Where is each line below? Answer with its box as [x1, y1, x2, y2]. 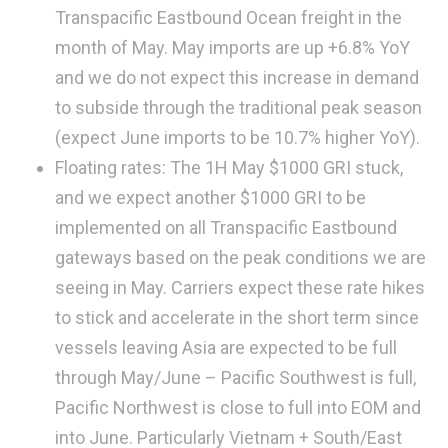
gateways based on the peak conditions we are [55, 246, 426, 268]
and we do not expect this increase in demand [55, 66, 419, 88]
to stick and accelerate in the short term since [55, 306, 419, 328]
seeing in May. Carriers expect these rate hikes [55, 276, 425, 298]
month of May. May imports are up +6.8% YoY [55, 36, 410, 58]
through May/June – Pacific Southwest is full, [55, 366, 416, 388]
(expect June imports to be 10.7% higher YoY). [55, 126, 420, 148]
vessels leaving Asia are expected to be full [55, 336, 397, 358]
